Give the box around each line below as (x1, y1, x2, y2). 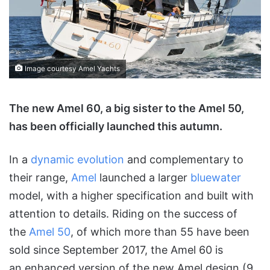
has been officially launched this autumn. (9, 120, 222, 133)
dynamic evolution (31, 153, 124, 166)
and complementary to (124, 153, 243, 166)
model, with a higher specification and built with (9, 189, 254, 202)
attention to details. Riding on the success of (9, 207, 237, 221)
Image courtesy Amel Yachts (23, 64, 120, 74)
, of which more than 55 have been (71, 225, 250, 239)
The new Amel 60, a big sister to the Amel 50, (9, 102, 244, 115)
